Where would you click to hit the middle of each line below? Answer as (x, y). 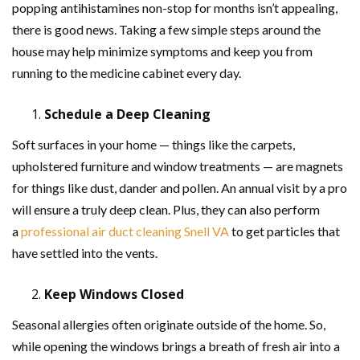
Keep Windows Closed (116, 294)
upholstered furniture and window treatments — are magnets (178, 166)
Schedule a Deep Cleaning (129, 114)
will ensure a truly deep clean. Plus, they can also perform (166, 209)
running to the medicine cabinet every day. (127, 73)
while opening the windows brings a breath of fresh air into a (176, 346)
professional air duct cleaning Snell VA (125, 231)
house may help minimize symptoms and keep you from (162, 51)
